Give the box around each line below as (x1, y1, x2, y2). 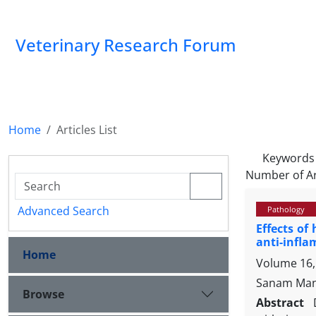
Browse (23, 286, 64, 302)
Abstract (256, 295, 308, 311)
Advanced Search (18, 203, 109, 219)
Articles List (56, 122, 117, 138)
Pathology (267, 204, 305, 215)
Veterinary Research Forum (16, 33, 236, 56)
